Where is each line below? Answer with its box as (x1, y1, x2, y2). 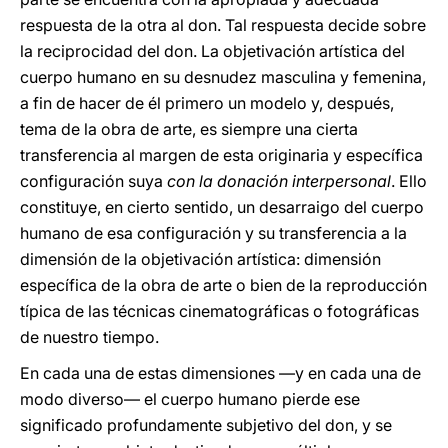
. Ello (391, 171, 427, 191)
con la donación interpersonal (167, 171, 391, 191)
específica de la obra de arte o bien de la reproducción (20, 275, 427, 295)
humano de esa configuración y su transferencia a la (20, 223, 407, 243)
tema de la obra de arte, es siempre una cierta (20, 119, 358, 139)
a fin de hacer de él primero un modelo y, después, (20, 93, 394, 113)
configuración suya (20, 171, 167, 191)
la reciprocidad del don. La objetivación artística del (20, 41, 405, 61)
